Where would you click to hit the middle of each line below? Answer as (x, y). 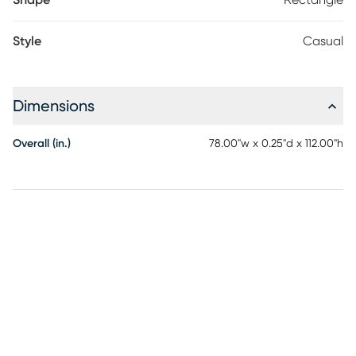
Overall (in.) (42, 144)
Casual (323, 41)
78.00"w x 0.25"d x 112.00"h (276, 144)
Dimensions (54, 106)
